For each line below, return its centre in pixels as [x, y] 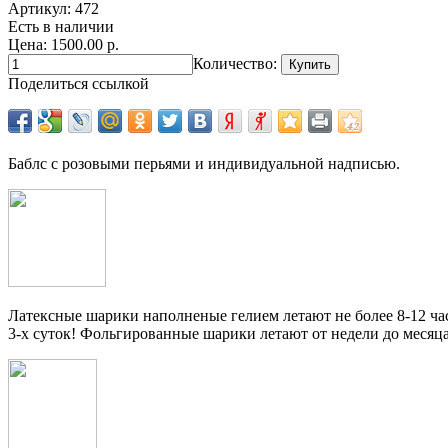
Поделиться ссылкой [78, 83]
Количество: [235, 63]
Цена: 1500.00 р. [63, 44]
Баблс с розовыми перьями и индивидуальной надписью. [204, 163]
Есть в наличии [61, 26]
